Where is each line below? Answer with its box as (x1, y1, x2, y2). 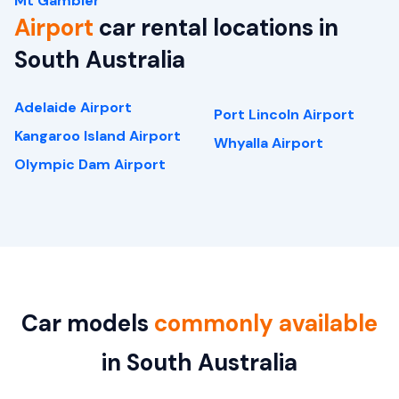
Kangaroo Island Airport (14, 126, 181, 146)
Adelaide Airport (14, 98, 132, 118)
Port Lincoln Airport (214, 105, 354, 125)
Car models (21, 308, 154, 339)
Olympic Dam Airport (14, 155, 166, 175)
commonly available (154, 308, 378, 339)
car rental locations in (94, 12, 338, 44)
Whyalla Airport (214, 134, 323, 153)
